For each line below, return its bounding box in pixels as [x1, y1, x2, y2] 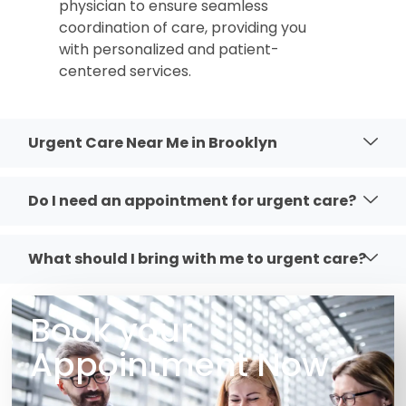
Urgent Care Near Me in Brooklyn [28, 132, 277, 154]
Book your [30, 307, 193, 354]
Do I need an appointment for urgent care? [28, 190, 356, 212]
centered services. [59, 61, 191, 82]
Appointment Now [30, 342, 329, 389]
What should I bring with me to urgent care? [28, 248, 366, 270]
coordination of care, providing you [59, 17, 306, 39]
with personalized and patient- [59, 39, 279, 61]
